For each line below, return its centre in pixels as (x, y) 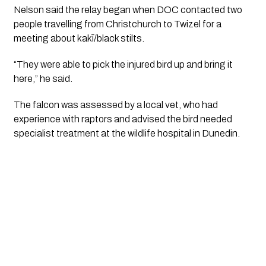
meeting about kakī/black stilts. (79, 39)
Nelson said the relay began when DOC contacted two (128, 10)
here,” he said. (43, 79)
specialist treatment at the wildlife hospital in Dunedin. (126, 134)
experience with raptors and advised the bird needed (123, 119)
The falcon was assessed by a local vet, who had (115, 105)
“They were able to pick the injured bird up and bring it (123, 65)
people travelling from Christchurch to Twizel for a (117, 24)
